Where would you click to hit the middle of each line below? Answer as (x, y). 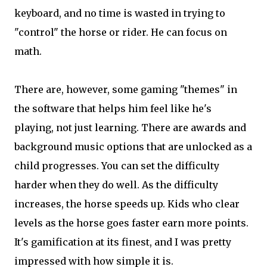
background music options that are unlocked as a (133, 146)
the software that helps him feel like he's (113, 108)
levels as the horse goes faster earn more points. (131, 223)
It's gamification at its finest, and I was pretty (123, 242)
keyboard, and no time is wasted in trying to (120, 13)
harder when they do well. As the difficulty (116, 184)
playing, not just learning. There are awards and (130, 127)
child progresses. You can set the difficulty (117, 165)
